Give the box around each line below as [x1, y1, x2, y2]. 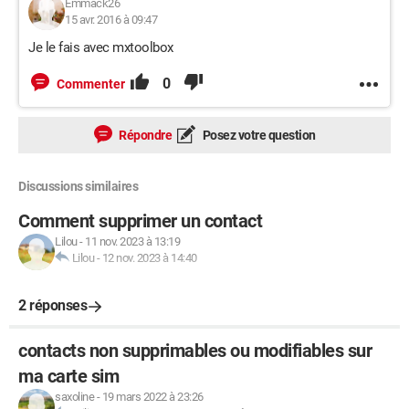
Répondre [116, 128, 172, 142]
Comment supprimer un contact [18, 210, 262, 232]
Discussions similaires [18, 179, 138, 194]
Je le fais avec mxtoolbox [28, 39, 173, 56]
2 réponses [18, 297, 87, 314]
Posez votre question [200, 128, 316, 142]
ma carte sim [18, 365, 119, 387]
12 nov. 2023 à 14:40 [101, 251, 197, 265]
